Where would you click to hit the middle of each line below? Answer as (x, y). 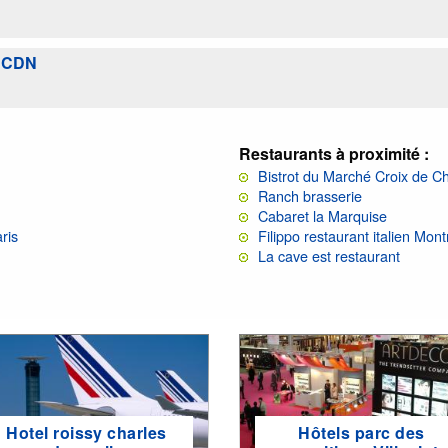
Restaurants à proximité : (334, 153)
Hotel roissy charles (86, 433)
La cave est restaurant (329, 255)
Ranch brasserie (310, 195)
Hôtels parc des (361, 433)
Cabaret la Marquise (322, 215)
